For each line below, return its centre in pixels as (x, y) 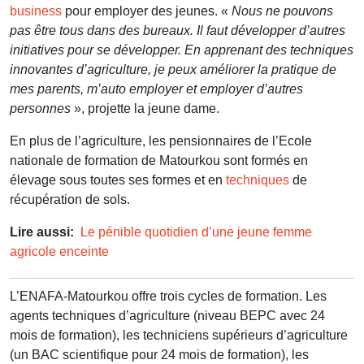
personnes (40, 108)
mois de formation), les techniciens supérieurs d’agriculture (179, 335)
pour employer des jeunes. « (147, 11)
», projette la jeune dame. (145, 108)
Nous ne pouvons (282, 11)
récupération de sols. (70, 199)
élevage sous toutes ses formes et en (118, 180)
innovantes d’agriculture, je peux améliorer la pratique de (173, 69)
